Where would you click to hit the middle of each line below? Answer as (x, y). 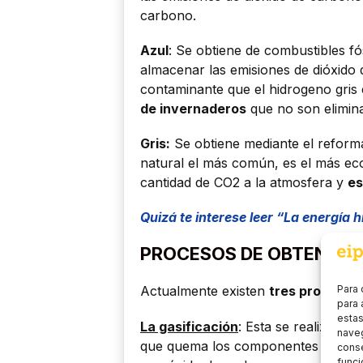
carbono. (168, 15)
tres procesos (314, 291)
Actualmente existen (205, 291)
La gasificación (189, 326)
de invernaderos (193, 108)
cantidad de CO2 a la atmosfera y (244, 183)
